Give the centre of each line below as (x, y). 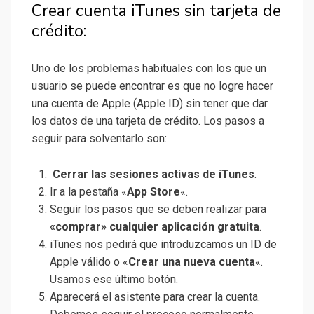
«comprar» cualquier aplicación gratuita (155, 227)
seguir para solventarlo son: (99, 139)
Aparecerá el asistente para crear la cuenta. (155, 297)
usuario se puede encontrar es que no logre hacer (152, 86)
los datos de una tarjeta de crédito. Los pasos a (148, 121)
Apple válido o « (89, 262)
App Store (153, 192)
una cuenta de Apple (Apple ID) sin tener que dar (150, 104)
